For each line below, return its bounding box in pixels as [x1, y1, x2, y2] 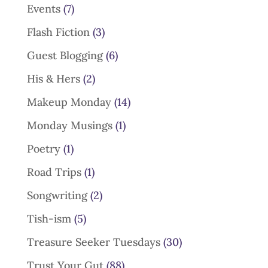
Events [26, 2, 60, 16]
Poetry [26, 142, 60, 156]
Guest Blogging [26, 48, 103, 62]
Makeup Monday [26, 95, 111, 109]
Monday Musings [26, 118, 112, 132]
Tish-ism [26, 212, 71, 226]
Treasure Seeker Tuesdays [26, 235, 160, 249]
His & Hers [26, 72, 80, 86]
